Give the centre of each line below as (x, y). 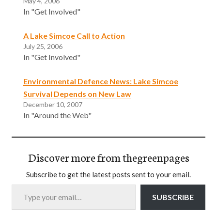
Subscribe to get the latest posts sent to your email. (108, 174)
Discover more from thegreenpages (108, 157)
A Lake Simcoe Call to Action (74, 35)
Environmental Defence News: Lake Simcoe (101, 81)
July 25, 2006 (43, 46)
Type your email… (23, 184)
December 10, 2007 (53, 104)
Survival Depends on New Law (77, 93)
